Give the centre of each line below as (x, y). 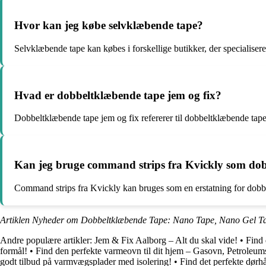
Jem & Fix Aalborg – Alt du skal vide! (166, 240)
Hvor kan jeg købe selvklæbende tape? (109, 26)
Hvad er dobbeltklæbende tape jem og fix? (118, 95)
